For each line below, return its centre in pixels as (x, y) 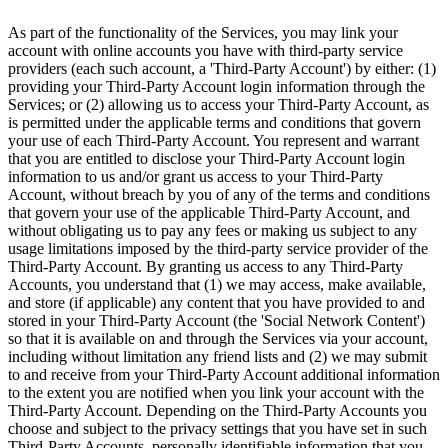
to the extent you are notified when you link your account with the (216, 393)
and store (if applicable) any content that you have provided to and (216, 303)
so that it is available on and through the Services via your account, (218, 339)
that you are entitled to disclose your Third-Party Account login (206, 159)
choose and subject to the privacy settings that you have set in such (217, 429)
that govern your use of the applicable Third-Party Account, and (209, 213)
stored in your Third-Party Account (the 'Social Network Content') (216, 321)
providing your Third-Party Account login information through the (216, 87)
